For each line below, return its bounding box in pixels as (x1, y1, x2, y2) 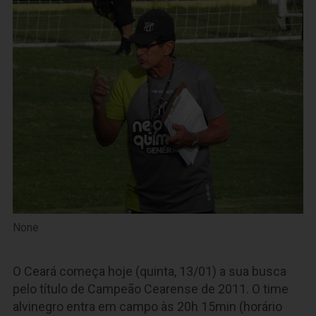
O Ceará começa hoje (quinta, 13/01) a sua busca (13, 264, 286, 279)
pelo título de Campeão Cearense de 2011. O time (13, 281, 288, 297)
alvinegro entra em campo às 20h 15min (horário (13, 299, 282, 315)
